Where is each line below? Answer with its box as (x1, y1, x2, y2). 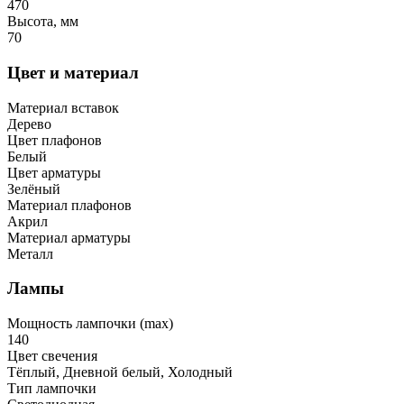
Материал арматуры (7, 229, 131, 245)
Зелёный (7, 180, 60, 197)
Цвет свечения (7, 348, 97, 364)
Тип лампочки (7, 381, 96, 397)
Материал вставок (7, 99, 119, 115)
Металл (7, 245, 53, 262)
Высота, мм (7, 14, 78, 30)
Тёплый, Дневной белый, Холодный (7, 364, 233, 381)
